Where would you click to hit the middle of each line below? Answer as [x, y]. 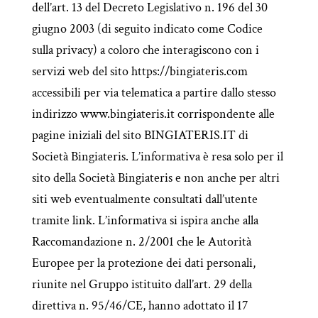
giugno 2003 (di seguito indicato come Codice [147, 29]
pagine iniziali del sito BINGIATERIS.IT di [140, 135]
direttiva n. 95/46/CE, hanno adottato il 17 [139, 306]
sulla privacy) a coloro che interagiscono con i [145, 50]
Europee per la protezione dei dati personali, [143, 263]
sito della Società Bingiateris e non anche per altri [155, 178]
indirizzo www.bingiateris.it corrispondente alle [153, 114]
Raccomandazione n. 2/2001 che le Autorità [141, 242]
